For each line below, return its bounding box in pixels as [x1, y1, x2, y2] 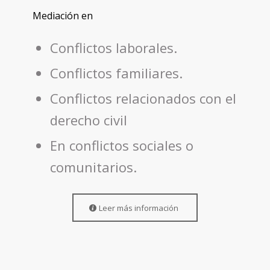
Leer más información [98, 202, 178, 213]
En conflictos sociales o [49, 136, 193, 154]
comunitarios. [49, 157, 137, 176]
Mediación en [32, 9, 93, 23]
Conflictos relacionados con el [49, 89, 236, 107]
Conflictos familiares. [49, 63, 183, 82]
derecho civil [49, 110, 127, 129]
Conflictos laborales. [49, 38, 177, 57]
